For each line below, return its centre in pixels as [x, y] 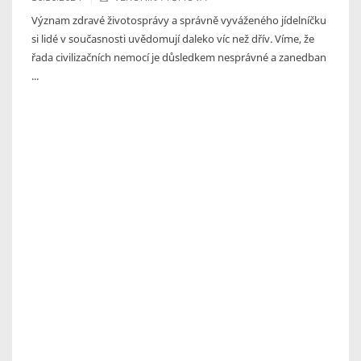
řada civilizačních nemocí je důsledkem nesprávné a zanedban [179, 57]
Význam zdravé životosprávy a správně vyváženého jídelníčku [179, 20]
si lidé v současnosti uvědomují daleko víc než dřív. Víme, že [173, 38]
